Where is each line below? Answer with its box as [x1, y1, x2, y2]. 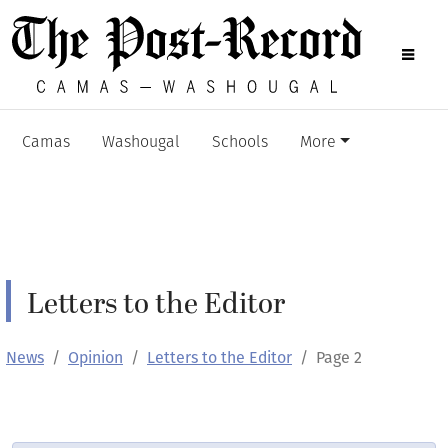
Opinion [68, 348, 123, 367]
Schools [212, 135, 268, 151]
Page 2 [316, 348, 362, 367]
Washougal [102, 135, 180, 151]
